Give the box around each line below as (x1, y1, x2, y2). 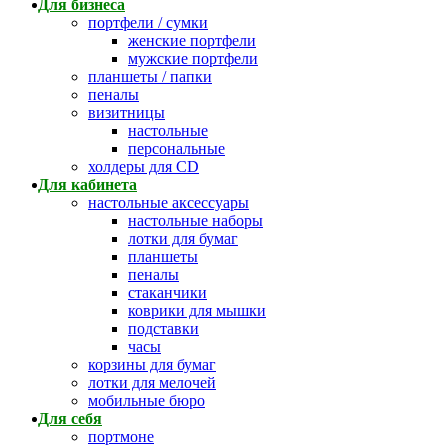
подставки (128, 320, 199, 337)
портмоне (88, 428, 154, 445)
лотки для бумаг (128, 230, 238, 247)
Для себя (38, 410, 102, 427)
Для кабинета (38, 176, 137, 193)
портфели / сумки (88, 14, 208, 31)
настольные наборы (128, 212, 263, 229)
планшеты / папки (88, 68, 212, 85)
